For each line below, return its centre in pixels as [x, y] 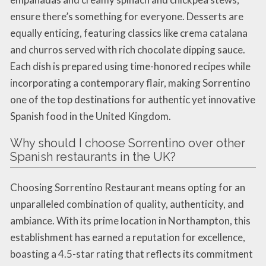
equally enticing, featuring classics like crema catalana [129, 33]
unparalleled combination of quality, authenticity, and [127, 204]
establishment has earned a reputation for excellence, [128, 237]
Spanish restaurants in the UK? [93, 156]
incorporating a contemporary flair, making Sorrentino [130, 83]
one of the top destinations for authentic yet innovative [133, 99]
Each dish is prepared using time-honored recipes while [130, 66]
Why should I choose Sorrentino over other [128, 143]
